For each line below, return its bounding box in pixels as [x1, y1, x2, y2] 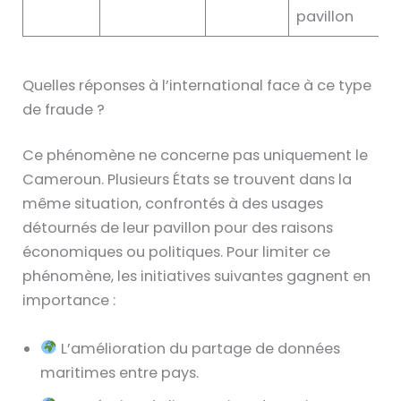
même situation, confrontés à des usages [22, 193, 324, 215]
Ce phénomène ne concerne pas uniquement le [22, 145, 369, 166]
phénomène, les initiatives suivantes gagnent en [22, 266, 371, 287]
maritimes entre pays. [40, 362, 200, 383]
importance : [22, 290, 116, 311]
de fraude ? [22, 98, 106, 120]
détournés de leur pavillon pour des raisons [22, 218, 334, 239]
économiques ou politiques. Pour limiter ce [22, 242, 331, 263]
